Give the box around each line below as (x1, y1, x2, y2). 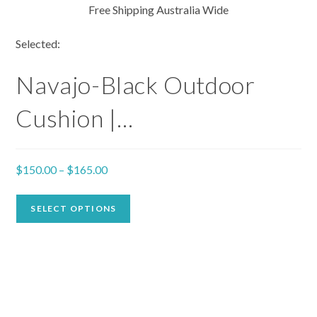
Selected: (16, 37, 61, 50)
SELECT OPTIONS (30, 203, 117, 214)
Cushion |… (16, 103, 134, 132)
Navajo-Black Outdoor (16, 70, 255, 99)
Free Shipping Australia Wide (88, 3, 229, 16)
